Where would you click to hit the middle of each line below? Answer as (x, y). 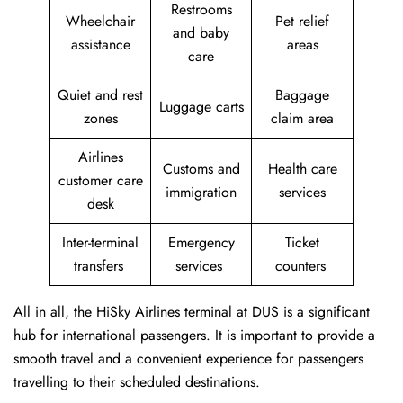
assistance (100, 45)
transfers (100, 266)
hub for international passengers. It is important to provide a (194, 336)
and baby (201, 33)
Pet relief (302, 22)
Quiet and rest (100, 95)
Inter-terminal (100, 243)
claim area (302, 119)
